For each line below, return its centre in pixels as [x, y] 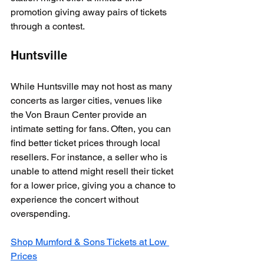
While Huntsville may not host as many [93, 86]
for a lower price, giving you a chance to [94, 185]
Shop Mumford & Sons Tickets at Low [90, 242]
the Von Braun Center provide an [80, 114]
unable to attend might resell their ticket [93, 171]
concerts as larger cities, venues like [88, 100]
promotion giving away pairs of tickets [90, 12]
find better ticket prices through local [87, 143]
